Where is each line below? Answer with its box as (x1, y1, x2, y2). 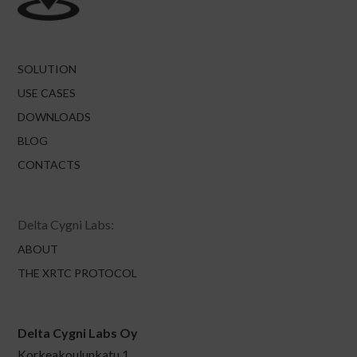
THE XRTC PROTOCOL (18, 265, 138, 280)
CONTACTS (18, 157, 81, 171)
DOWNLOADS (18, 109, 92, 124)
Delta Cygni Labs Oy (18, 324, 139, 340)
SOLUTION (18, 61, 77, 76)
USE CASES (18, 85, 76, 100)
